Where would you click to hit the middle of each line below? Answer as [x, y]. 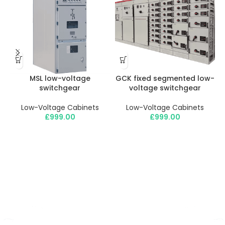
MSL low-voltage [60, 78]
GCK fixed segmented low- [165, 78]
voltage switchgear [165, 88]
